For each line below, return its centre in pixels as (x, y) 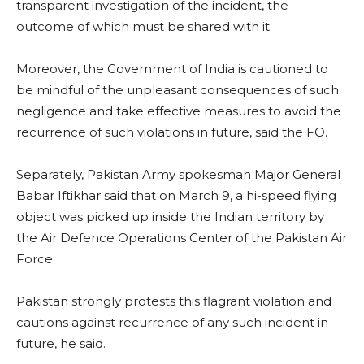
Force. (36, 258)
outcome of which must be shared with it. (144, 26)
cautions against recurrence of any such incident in (172, 322)
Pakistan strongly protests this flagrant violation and (174, 301)
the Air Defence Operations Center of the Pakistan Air (182, 237)
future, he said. (61, 343)
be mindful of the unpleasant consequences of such (178, 89)
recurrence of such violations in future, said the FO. (172, 132)
